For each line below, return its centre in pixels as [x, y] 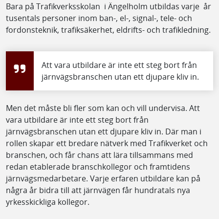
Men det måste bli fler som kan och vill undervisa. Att [103, 108]
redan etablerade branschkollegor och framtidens [98, 167]
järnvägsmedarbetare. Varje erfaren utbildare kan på [103, 179]
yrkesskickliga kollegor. [48, 202]
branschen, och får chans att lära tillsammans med [99, 155]
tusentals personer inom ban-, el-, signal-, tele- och [99, 18]
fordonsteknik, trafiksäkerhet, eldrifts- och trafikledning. [108, 30]
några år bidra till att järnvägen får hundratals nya [98, 190]
